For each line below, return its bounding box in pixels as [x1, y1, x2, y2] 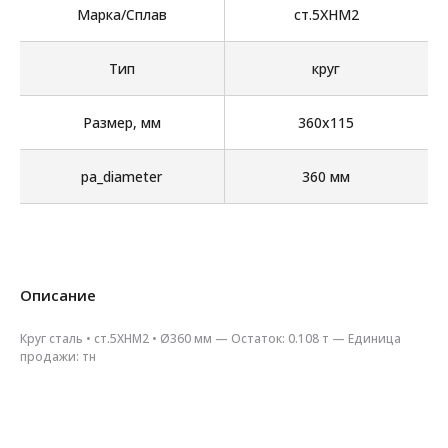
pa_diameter [81, 166, 163, 186]
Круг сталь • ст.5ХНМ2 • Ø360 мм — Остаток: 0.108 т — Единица [20, 329, 401, 347]
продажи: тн [20, 347, 96, 365]
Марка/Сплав [76, 4, 167, 24]
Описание [20, 284, 96, 305]
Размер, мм [82, 112, 161, 132]
